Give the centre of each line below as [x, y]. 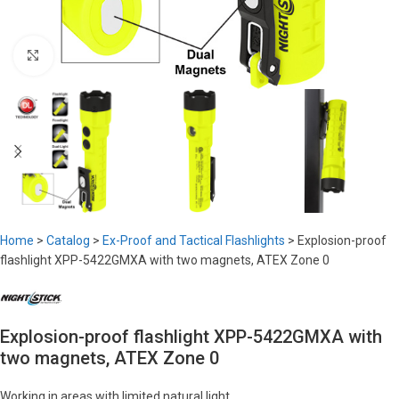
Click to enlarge [95, 55]
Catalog [68, 240]
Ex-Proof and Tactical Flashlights [194, 240]
